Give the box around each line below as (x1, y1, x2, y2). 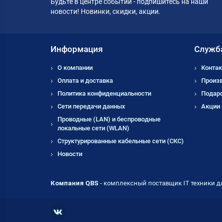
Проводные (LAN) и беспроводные (57, 115, 161, 123)
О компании (57, 64, 93, 72)
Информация (51, 44, 103, 55)
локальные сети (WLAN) (57, 124, 129, 132)
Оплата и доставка (57, 77, 113, 85)
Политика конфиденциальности (57, 90, 151, 98)
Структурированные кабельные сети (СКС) (57, 137, 184, 145)
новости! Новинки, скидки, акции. (51, 7, 161, 16)
